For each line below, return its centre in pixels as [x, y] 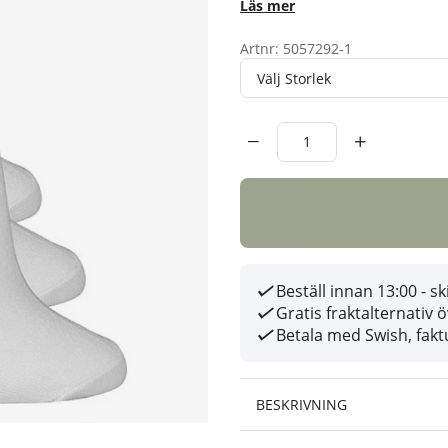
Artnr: [261, 48]
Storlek [263, 67]
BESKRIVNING [301, 404]
